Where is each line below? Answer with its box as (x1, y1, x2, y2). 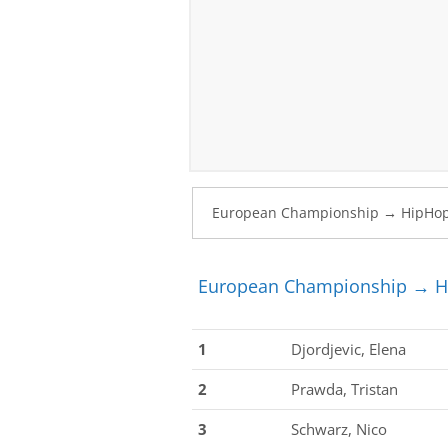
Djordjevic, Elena (291, 339, 406, 359)
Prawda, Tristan (291, 379, 398, 399)
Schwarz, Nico (291, 419, 387, 439)
